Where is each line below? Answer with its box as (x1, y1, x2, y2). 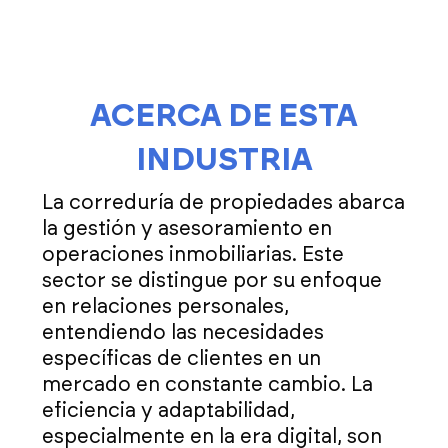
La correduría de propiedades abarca (42, 193, 405, 214)
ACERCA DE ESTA (90, 100, 358, 133)
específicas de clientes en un (42, 349, 321, 370)
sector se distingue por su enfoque (42, 271, 382, 292)
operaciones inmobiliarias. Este (42, 245, 344, 266)
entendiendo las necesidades (42, 323, 324, 344)
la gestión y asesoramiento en (42, 219, 332, 240)
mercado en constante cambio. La (42, 375, 373, 396)
